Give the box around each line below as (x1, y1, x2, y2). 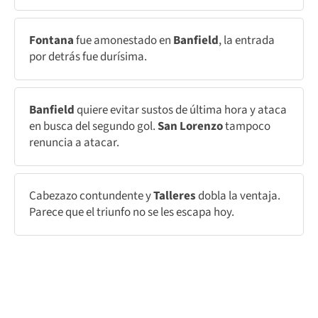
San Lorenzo (155, 117, 225, 135)
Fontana (29, 31, 76, 49)
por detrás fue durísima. (29, 48, 147, 65)
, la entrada (219, 31, 275, 49)
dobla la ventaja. (198, 187, 280, 204)
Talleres (153, 187, 198, 204)
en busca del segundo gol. (29, 117, 155, 135)
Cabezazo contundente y (29, 187, 153, 204)
